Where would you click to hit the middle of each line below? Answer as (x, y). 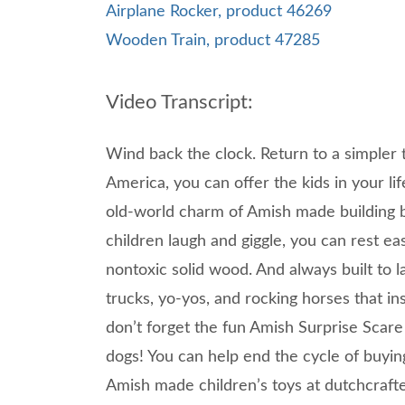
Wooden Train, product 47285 (213, 40)
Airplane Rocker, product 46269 (219, 11)
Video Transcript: (179, 102)
